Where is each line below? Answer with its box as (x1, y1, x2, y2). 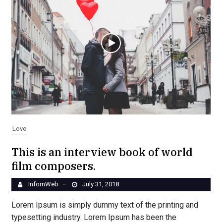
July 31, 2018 (82, 180, 119, 188)
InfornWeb (28, 180, 58, 188)
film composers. (11, 158, 96, 173)
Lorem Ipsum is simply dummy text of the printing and (11, 200, 198, 210)
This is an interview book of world (11, 144, 193, 159)
